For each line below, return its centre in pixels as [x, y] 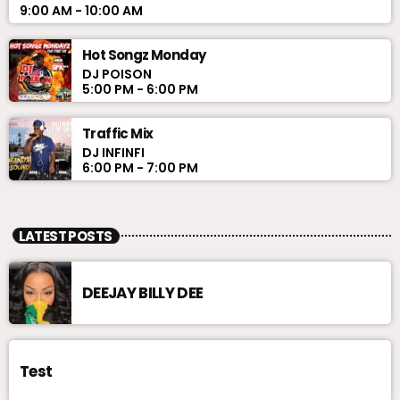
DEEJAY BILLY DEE [143, 292]
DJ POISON [117, 75]
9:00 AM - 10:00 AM [81, 11]
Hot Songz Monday [144, 55]
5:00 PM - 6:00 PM [140, 90]
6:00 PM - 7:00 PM [140, 168]
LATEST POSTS [65, 236]
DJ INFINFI [113, 153]
